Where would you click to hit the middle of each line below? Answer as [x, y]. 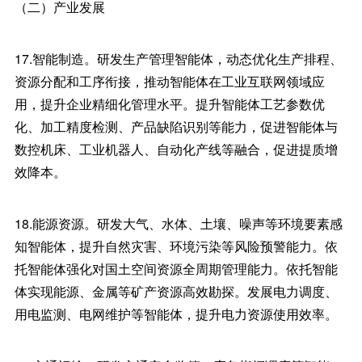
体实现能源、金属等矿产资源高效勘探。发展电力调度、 [176, 291]
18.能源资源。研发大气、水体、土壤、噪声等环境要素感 [178, 223]
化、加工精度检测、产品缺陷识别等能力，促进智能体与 [176, 126]
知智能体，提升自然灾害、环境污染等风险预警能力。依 [176, 246]
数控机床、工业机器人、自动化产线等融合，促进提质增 [176, 149]
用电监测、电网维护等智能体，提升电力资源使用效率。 [176, 314]
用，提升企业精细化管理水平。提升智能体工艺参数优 [169, 104]
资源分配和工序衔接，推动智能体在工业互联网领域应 [169, 81]
